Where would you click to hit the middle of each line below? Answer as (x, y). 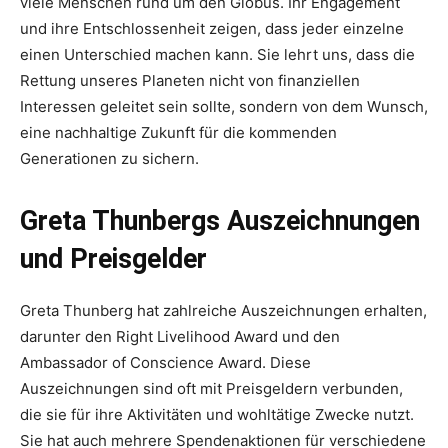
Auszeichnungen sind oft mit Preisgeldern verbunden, (211, 388)
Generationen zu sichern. (109, 158)
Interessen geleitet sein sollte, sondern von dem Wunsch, (224, 106)
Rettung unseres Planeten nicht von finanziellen (190, 80)
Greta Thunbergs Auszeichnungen (220, 221)
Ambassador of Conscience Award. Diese (165, 362)
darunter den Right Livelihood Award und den (180, 336)
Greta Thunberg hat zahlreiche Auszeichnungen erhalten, (223, 310)
